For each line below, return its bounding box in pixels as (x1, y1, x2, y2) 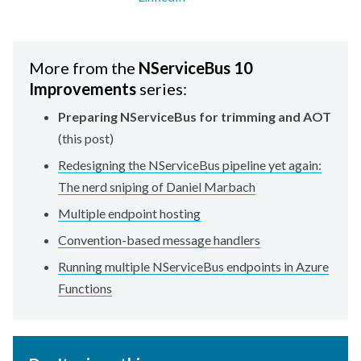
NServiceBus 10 (139, 58, 253, 78)
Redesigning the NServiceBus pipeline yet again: (58, 157, 322, 173)
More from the (29, 58, 139, 78)
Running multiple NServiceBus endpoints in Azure (58, 259, 329, 275)
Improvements (29, 79, 136, 99)
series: (136, 79, 187, 99)
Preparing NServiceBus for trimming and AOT (58, 109, 331, 125)
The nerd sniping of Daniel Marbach (58, 179, 255, 195)
